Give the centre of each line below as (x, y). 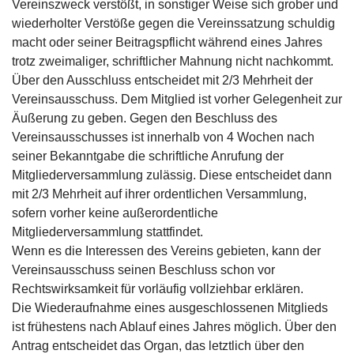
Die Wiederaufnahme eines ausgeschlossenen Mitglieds (170, 308)
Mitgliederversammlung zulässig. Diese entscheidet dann (172, 175)
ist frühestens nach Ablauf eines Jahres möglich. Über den (174, 327)
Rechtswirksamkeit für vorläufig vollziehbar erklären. (158, 289)
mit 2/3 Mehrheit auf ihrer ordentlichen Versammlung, (159, 194)
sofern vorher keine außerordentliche (115, 213)
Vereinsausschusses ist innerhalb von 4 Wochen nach (163, 137)
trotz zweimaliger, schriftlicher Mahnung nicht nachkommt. (173, 61)
